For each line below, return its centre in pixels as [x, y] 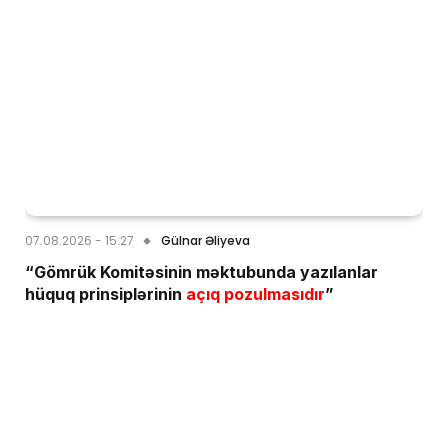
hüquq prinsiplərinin [103, 293]
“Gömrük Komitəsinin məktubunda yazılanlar [201, 271]
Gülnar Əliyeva [205, 240]
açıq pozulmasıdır [253, 293]
